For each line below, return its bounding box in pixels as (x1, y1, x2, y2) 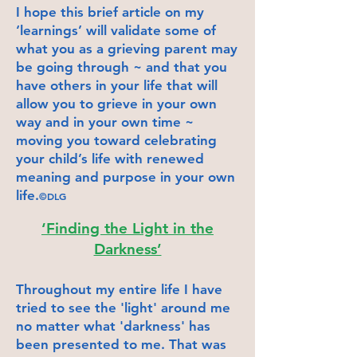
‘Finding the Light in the (41, 218, 214, 237)
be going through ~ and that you (16, 58, 227, 75)
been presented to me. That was (16, 335, 226, 352)
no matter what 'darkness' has (16, 317, 210, 334)
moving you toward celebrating (16, 131, 217, 148)
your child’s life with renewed (16, 150, 204, 167)
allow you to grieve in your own (16, 95, 217, 112)
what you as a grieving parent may (16, 40, 237, 57)
